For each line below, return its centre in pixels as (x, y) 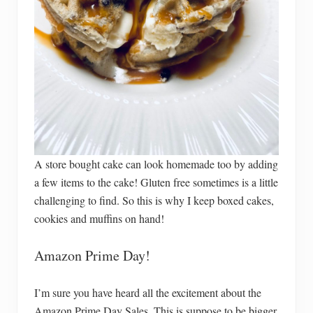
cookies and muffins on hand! (99, 218)
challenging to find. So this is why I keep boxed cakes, (154, 200)
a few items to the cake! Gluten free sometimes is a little (156, 182)
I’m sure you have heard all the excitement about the (148, 292)
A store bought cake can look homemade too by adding (156, 163)
